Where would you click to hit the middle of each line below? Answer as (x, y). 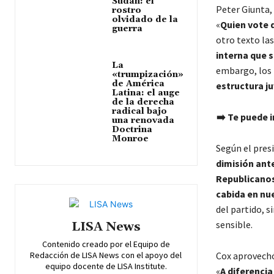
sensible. (234, 225)
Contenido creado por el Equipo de (106, 244)
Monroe (131, 139)
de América (139, 84)
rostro (127, 11)
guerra (129, 29)
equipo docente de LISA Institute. (106, 266)
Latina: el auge (146, 93)
